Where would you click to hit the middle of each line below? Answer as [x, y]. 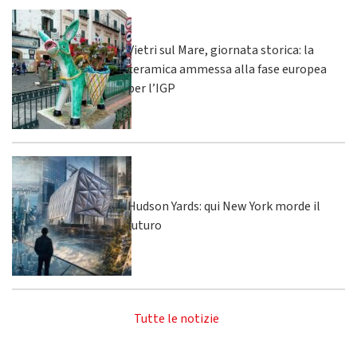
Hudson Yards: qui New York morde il [224, 206]
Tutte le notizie [177, 319]
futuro [145, 226]
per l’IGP [151, 88]
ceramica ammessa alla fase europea [227, 69]
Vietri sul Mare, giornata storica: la [221, 50]
